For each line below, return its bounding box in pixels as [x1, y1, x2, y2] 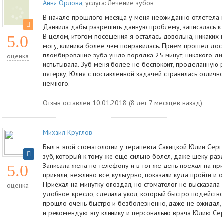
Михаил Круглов [43, 128, 92, 137]
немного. [43, 79, 70, 88]
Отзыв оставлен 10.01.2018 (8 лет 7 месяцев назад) [43, 98, 202, 107]
